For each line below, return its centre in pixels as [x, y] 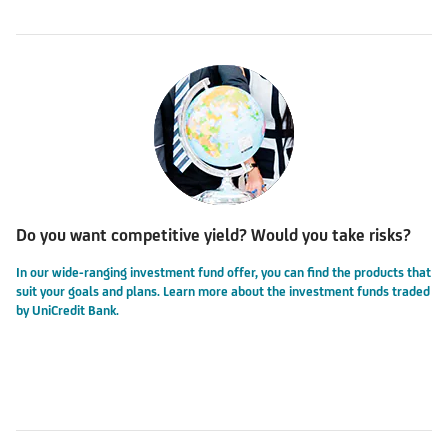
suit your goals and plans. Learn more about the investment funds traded [223, 291]
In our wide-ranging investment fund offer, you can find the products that [223, 272]
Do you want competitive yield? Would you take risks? [213, 234]
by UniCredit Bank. [67, 310]
